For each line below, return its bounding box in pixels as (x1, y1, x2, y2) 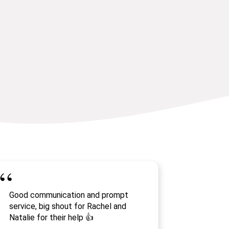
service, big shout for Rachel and (9, 201, 126, 211)
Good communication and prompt (9, 190, 128, 200)
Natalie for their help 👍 (9, 213, 94, 222)
